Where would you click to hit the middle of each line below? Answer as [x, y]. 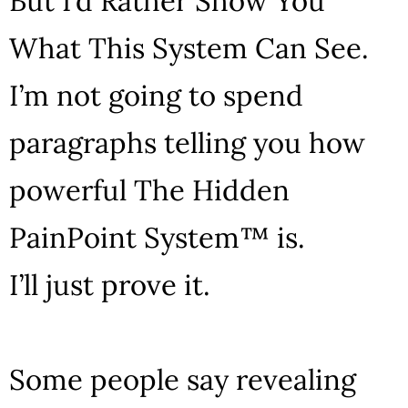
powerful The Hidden [149, 189]
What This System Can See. [189, 47]
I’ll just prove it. [110, 284]
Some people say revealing [183, 379]
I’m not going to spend [156, 95]
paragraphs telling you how [187, 142]
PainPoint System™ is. [157, 237]
